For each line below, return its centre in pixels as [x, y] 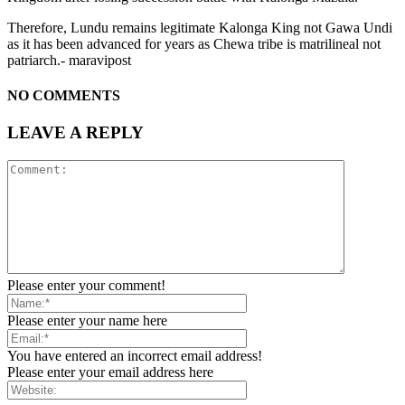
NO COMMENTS [64, 96]
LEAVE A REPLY [75, 133]
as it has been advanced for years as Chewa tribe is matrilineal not [194, 43]
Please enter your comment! [86, 286]
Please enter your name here [87, 321]
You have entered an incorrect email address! [135, 356]
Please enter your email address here [110, 372]
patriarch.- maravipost [69, 60]
